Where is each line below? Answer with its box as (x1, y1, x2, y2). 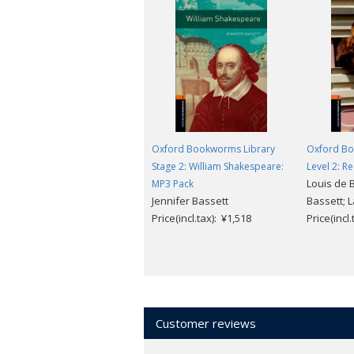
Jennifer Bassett (152, 194, 228, 209)
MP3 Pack (152, 177, 194, 191)
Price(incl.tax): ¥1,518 (152, 211, 251, 226)
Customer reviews (156, 315, 256, 332)
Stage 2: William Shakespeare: (152, 160, 284, 174)
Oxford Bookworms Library (152, 142, 275, 156)
